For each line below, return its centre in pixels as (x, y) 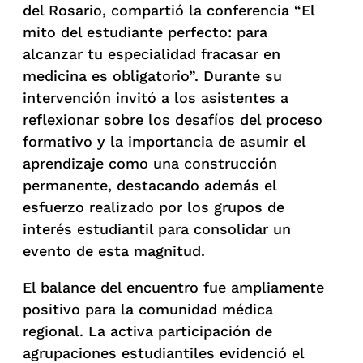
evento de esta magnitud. (114, 250)
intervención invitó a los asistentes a (156, 97)
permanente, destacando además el (149, 185)
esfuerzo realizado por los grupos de (154, 207)
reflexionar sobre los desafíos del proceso (173, 119)
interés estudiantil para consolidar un (157, 228)
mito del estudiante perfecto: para (145, 32)
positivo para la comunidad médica (148, 309)
